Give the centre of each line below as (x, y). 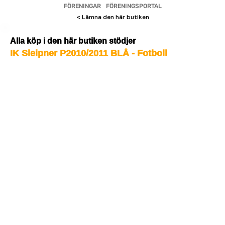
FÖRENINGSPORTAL (134, 6)
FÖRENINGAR (82, 6)
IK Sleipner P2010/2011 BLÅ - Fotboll (89, 53)
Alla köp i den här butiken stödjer (73, 41)
